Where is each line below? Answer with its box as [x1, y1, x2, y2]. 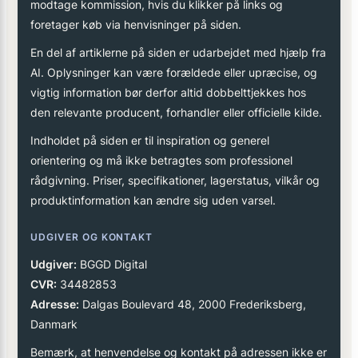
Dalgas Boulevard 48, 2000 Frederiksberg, [79, 297, 306, 312]
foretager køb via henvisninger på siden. [30, 18, 241, 32]
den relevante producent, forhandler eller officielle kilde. [30, 105, 322, 120]
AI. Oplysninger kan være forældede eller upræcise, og [30, 66, 317, 80]
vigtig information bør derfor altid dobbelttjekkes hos [30, 86, 306, 100]
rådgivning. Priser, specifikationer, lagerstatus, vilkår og [30, 173, 320, 188]
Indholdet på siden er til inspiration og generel [30, 133, 269, 148]
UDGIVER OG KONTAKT [30, 231, 153, 244]
